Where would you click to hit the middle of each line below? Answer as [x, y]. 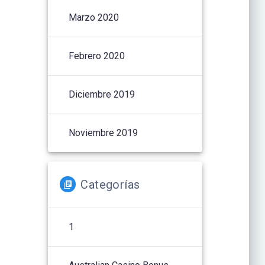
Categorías [110, 184]
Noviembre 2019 [104, 132]
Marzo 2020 [94, 17]
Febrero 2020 [97, 56]
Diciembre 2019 [102, 94]
